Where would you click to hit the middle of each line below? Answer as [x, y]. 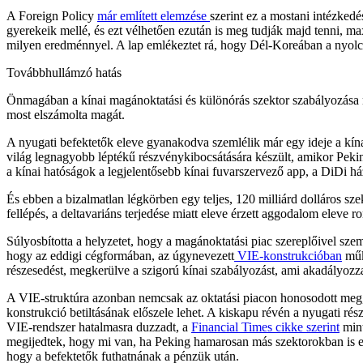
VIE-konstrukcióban [288, 255]
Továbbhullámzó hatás [64, 72]
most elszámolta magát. [66, 114]
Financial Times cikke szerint [265, 327]
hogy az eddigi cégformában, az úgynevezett [120, 255]
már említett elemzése [154, 15]
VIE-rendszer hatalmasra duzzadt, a [99, 327]
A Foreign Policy [52, 15]
